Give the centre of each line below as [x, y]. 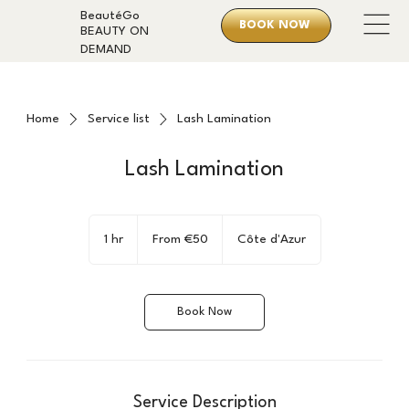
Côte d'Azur [271, 240]
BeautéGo [110, 16]
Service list [118, 119]
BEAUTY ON [115, 31]
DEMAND [106, 49]
